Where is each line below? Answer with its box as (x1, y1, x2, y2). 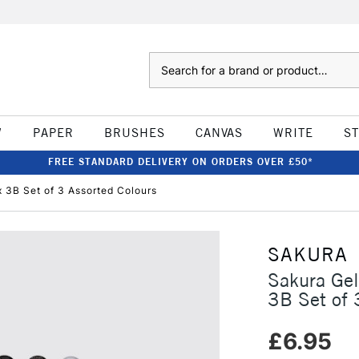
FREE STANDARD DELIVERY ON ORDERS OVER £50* (47, 155, 313, 167)
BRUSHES (103, 125, 165, 140)
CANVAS (195, 125, 243, 140)
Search (148, 54, 181, 67)
